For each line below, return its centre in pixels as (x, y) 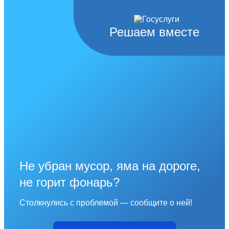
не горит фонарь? (70, 182)
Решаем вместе (154, 32)
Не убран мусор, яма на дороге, (110, 166)
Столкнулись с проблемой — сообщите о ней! (106, 203)
